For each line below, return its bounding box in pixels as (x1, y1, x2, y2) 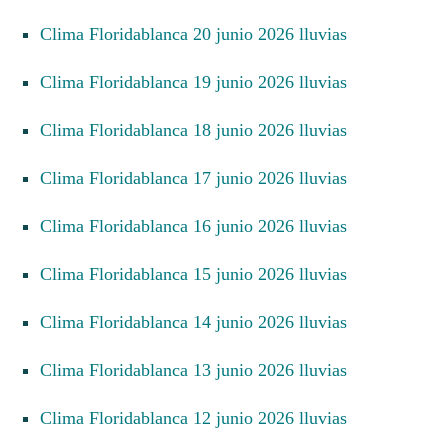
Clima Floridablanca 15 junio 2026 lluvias (52, 263, 347, 284)
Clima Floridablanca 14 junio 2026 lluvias (52, 311, 347, 332)
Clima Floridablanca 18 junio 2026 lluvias (52, 119, 347, 140)
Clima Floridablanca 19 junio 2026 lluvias (52, 71, 347, 92)
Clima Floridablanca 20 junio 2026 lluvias (52, 23, 347, 44)
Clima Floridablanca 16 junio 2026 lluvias (52, 215, 347, 236)
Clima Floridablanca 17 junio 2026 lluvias (52, 167, 347, 188)
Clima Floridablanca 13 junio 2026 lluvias (52, 359, 347, 380)
